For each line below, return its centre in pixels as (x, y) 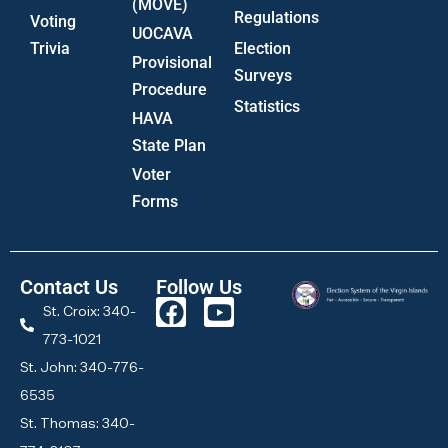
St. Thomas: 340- (77, 423)
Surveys (263, 76)
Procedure (169, 90)
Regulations (276, 18)
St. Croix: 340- (89, 311)
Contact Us (69, 287)
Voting (53, 22)
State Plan (169, 146)
